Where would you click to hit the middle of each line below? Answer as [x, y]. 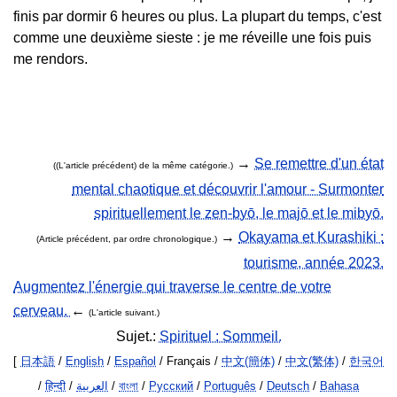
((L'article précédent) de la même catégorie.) [143, 165]
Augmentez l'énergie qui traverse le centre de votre [172, 287]
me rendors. [51, 59]
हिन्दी [55, 386]
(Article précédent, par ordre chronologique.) [127, 239]
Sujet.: [137, 336]
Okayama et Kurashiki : [311, 237]
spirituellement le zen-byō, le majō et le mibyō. [239, 213]
